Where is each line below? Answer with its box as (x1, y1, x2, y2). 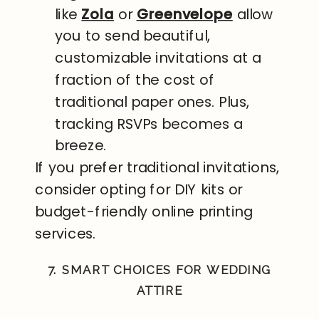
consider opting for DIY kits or (35, 179, 243, 200)
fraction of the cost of (55, 70, 215, 90)
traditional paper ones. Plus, (55, 92, 250, 113)
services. (35, 224, 96, 244)
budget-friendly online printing (35, 202, 253, 222)
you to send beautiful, (55, 26, 211, 46)
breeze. (55, 135, 107, 156)
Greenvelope (136, 4, 233, 25)
